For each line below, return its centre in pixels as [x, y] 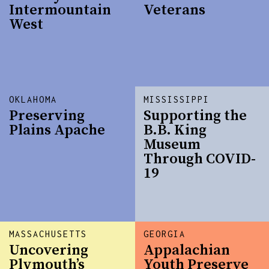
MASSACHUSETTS [48, 234]
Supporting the [195, 116]
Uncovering [49, 251]
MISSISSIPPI [177, 100]
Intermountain [60, 11]
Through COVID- [200, 159]
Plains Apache [57, 131]
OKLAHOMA [33, 100]
